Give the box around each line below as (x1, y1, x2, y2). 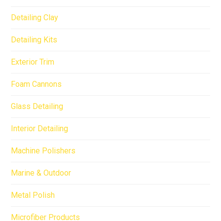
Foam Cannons (11, 79, 62, 89)
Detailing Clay (11, 12, 59, 22)
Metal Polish (11, 190, 55, 200)
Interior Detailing (11, 123, 69, 133)
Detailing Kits (11, 35, 58, 44)
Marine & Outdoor (11, 168, 72, 178)
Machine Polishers (11, 146, 76, 155)
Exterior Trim (11, 57, 55, 67)
